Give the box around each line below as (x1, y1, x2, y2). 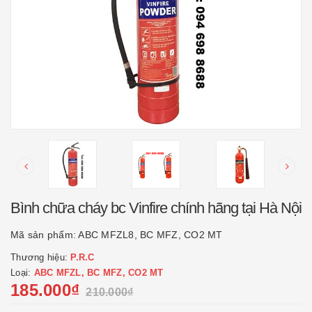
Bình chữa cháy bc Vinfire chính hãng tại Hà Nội (10, 199, 302, 217)
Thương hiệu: (10, 252, 71, 263)
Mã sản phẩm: (10, 229, 79, 240)
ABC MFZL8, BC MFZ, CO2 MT (78, 229, 223, 240)
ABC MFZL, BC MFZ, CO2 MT (33, 267, 164, 278)
